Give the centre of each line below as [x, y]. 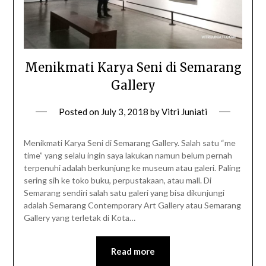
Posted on [80, 111]
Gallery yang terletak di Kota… [79, 217]
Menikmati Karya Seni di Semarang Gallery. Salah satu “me [129, 142]
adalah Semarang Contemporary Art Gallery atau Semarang [132, 205]
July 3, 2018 [125, 111]
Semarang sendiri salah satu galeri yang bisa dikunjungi [124, 192]
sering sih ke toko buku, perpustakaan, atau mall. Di [117, 180]
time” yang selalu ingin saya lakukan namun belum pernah [128, 155]
